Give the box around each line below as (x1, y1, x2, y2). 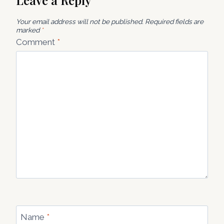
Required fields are (145, 17, 203, 26)
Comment (16, 36, 57, 47)
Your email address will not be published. (16, 17, 143, 26)
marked (16, 26, 41, 34)
